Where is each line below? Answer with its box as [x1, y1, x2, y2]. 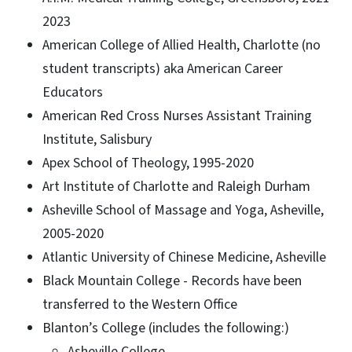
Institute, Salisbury [42, 129, 152, 149]
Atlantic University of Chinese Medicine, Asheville [42, 247, 326, 267]
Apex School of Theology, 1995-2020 [42, 152, 254, 173]
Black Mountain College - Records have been [42, 270, 302, 291]
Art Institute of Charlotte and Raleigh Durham [42, 176, 310, 196]
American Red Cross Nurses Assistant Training [42, 105, 312, 126]
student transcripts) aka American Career [42, 58, 283, 79]
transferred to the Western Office [42, 294, 237, 314]
